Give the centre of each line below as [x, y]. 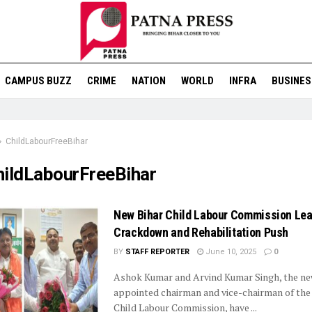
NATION [148, 81]
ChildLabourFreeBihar [47, 141]
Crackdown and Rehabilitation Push [201, 232]
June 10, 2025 [230, 252]
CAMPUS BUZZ [38, 81]
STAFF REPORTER [157, 252]
